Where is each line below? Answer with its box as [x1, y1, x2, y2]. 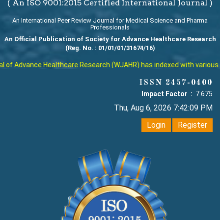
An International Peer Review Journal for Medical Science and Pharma [12, 17, 208, 25]
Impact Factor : [141, 90, 194, 98]
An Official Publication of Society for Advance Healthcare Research [4, 35, 216, 43]
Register [178, 120, 207, 130]
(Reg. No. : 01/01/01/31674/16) [65, 44, 155, 52]
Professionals [90, 24, 130, 31]
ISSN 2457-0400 [139, 79, 213, 87]
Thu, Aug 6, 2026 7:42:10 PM [114, 103, 213, 113]
